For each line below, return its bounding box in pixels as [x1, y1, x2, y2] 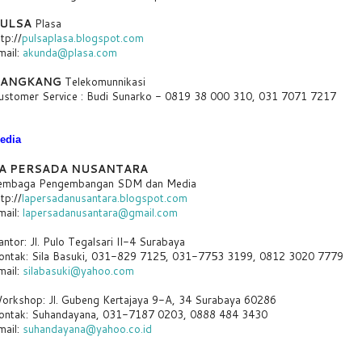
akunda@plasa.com [23, 44, 117, 60]
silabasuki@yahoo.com [23, 263, 134, 278]
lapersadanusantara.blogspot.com [22, 190, 187, 205]
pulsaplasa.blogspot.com [22, 30, 144, 45]
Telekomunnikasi [61, 74, 145, 89]
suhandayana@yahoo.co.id [23, 321, 152, 336]
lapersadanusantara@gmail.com [23, 204, 178, 220]
